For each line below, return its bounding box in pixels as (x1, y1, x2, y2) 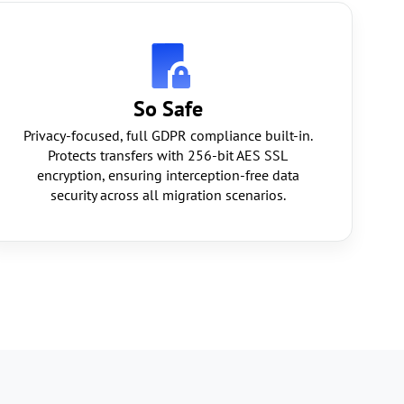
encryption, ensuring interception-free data (36, 166, 299, 184)
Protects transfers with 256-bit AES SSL (48, 146, 288, 164)
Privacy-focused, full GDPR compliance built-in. (23, 126, 313, 144)
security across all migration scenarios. (50, 186, 286, 204)
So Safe (133, 95, 203, 123)
